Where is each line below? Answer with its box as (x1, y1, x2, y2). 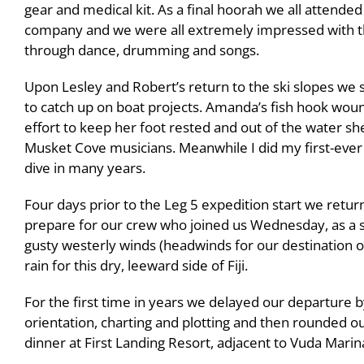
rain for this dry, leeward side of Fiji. (24, 255, 248, 275)
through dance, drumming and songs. (24, 40, 259, 59)
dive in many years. (24, 158, 145, 177)
